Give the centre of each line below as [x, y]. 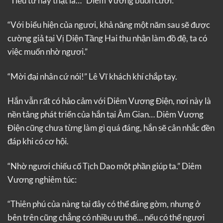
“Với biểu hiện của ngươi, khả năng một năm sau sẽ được [109, 25]
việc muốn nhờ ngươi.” [48, 52]
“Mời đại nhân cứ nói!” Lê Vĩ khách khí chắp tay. [92, 76]
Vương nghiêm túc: [42, 179]
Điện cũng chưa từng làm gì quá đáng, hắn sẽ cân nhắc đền [111, 128]
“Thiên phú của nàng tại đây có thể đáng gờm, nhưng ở [104, 204]
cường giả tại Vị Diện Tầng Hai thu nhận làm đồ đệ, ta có [107, 38]
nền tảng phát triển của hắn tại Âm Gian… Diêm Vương [106, 114]
